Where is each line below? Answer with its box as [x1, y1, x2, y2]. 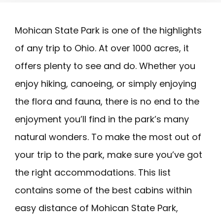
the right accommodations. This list [15, 166, 171, 179]
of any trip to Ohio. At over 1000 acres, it [15, 41, 189, 54]
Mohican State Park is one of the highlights [15, 24, 202, 37]
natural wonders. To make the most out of [15, 130, 201, 143]
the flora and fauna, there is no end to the [15, 95, 199, 108]
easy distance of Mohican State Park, [15, 201, 178, 214]
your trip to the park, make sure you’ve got [15, 148, 202, 161]
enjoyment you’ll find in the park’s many [15, 112, 189, 125]
